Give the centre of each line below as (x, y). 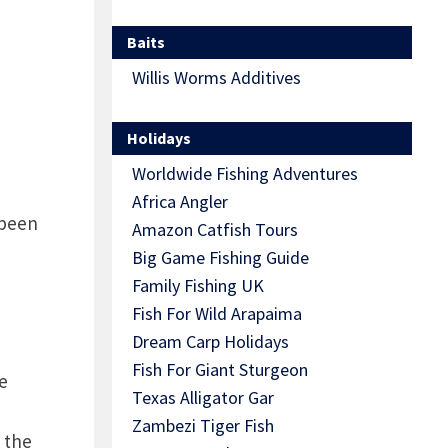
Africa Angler (180, 202)
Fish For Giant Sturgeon (220, 370)
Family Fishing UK (198, 286)
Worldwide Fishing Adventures (245, 174)
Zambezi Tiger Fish (203, 426)
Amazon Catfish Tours (215, 230)
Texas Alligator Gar (203, 398)
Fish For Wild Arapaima (217, 314)
